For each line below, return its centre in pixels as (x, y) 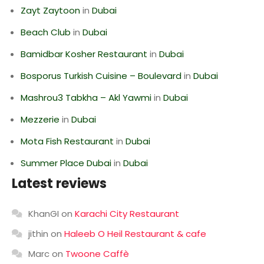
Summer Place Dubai (66, 163)
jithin (38, 234)
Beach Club (46, 32)
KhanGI (44, 214)
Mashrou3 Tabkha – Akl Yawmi (86, 98)
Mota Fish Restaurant (67, 141)
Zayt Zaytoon (50, 10)
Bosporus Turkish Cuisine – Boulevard (101, 76)
